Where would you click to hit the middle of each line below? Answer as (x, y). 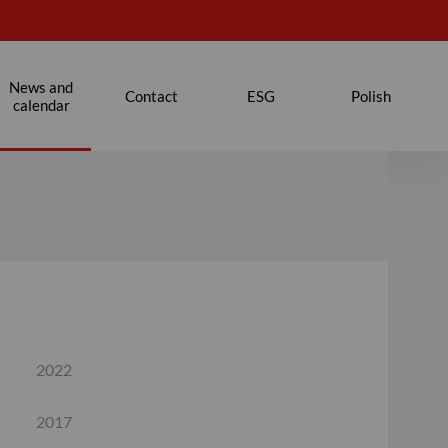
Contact (151, 96)
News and (41, 87)
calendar (41, 105)
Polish (371, 96)
